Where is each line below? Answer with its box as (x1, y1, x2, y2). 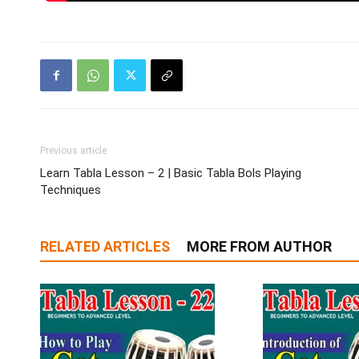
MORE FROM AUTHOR (187, 238, 332, 256)
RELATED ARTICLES (40, 238, 170, 256)
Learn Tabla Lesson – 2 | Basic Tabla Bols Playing (40, 166, 301, 181)
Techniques (40, 183, 101, 198)
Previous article (40, 145, 107, 157)
